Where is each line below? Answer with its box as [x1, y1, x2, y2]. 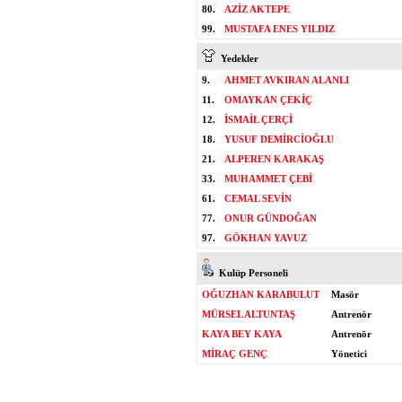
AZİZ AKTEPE [224, 4, 290, 14]
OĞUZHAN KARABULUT [202, 289, 319, 300]
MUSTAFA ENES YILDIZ [224, 23, 335, 34]
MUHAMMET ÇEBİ [224, 173, 312, 184]
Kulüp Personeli [214, 267, 288, 278]
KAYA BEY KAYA [202, 328, 282, 339]
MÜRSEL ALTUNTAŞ [202, 309, 295, 319]
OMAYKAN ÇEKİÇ [224, 94, 312, 105]
